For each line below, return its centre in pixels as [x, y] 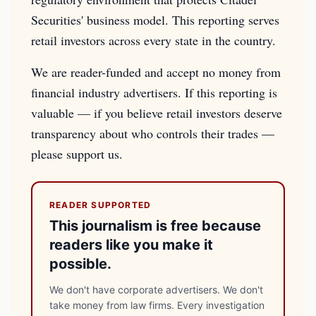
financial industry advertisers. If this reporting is [154, 92]
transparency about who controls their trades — [153, 133]
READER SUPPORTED [101, 205]
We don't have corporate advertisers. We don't [156, 290]
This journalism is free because [155, 226]
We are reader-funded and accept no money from [156, 72]
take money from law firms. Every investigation [157, 305]
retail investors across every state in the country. [153, 40]
